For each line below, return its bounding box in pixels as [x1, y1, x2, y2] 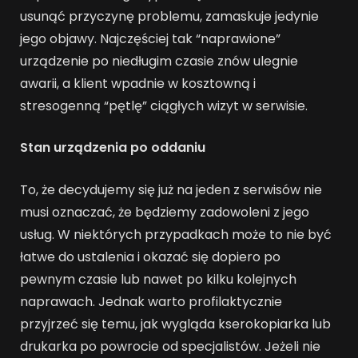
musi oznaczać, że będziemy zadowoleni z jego [20, 203, 309, 221]
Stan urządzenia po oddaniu [20, 138, 205, 157]
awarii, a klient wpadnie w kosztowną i [20, 74, 256, 93]
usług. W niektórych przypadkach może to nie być [20, 225, 332, 244]
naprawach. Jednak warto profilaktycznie [20, 292, 282, 311]
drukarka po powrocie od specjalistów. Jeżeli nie [20, 337, 320, 356]
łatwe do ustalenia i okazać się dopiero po [20, 248, 280, 266]
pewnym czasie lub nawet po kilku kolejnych [20, 270, 296, 288]
